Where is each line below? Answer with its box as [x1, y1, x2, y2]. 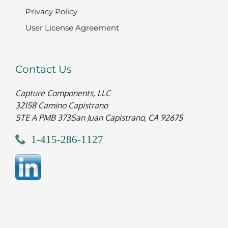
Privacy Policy [25, 6, 77, 16]
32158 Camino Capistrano [15, 100, 108, 110]
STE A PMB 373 [15, 112, 71, 123]
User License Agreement [25, 22, 119, 33]
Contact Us [15, 63, 72, 75]
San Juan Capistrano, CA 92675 [71, 112, 183, 123]
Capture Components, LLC [15, 88, 110, 98]
